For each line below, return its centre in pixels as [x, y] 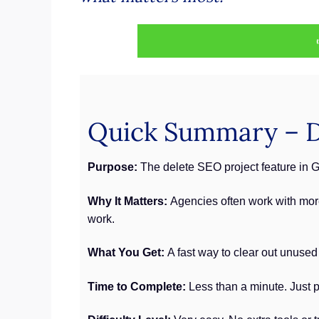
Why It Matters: [129, 201]
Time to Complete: [138, 286]
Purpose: [114, 167]
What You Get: [127, 253]
